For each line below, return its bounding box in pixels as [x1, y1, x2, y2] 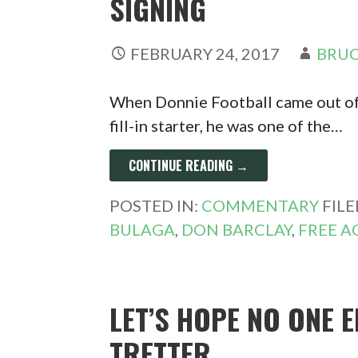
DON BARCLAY [181, 220, 292, 239]
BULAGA [109, 220, 176, 239]
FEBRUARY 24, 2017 [130, 44, 280, 63]
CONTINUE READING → [129, 156, 249, 175]
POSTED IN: [109, 196, 202, 215]
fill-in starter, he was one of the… [109, 116, 344, 135]
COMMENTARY [201, 196, 320, 215]
